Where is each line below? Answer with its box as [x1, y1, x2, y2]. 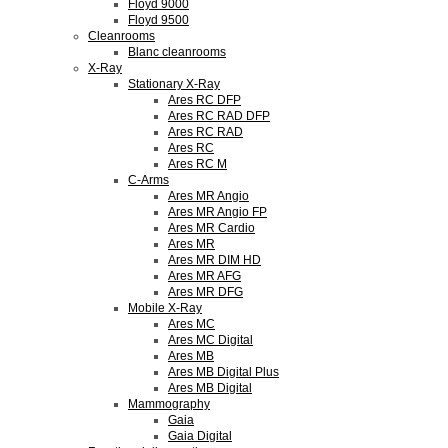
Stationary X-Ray [128, 77, 220, 91]
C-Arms [128, 173, 169, 187]
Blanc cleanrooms [128, 45, 226, 59]
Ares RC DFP [168, 93, 241, 107]
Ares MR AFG [168, 269, 241, 283]
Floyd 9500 [128, 13, 189, 27]
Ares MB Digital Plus [168, 365, 279, 379]
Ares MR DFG [168, 285, 243, 299]
